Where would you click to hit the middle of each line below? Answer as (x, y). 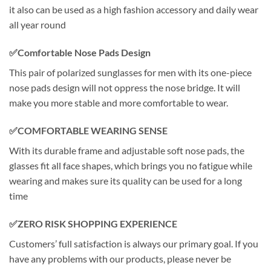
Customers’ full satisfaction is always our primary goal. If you (134, 243)
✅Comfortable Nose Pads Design (80, 52)
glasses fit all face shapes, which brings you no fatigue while (131, 165)
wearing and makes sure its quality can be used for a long (126, 180)
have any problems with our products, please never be (120, 258)
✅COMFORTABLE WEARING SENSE (89, 130)
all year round (38, 25)
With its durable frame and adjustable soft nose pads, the (127, 150)
